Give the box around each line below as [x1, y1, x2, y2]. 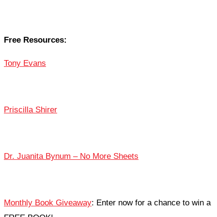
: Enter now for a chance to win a [92, 198, 211, 208]
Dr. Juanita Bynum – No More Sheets [4, 152, 139, 161]
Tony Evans [4, 59, 46, 68]
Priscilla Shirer [4, 105, 57, 115]
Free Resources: [4, 35, 67, 45]
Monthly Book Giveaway [4, 198, 92, 208]
